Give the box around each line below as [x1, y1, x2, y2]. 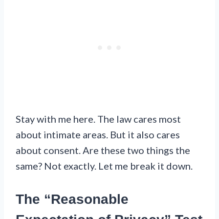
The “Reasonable [16, 191, 129, 207]
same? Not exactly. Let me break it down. [16, 159, 193, 172]
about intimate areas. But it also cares [16, 128, 180, 140]
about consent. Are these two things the [16, 144, 190, 156]
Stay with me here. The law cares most [16, 112, 181, 125]
